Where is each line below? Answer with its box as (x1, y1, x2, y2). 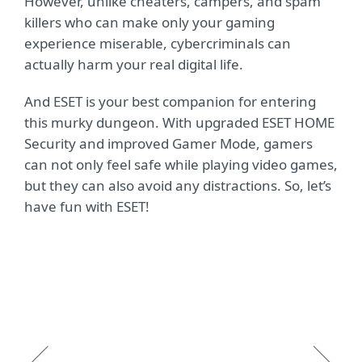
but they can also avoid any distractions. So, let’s (24, 176, 331, 195)
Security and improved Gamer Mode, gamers (24, 134, 313, 153)
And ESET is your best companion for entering (24, 92, 316, 111)
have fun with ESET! (24, 197, 153, 216)
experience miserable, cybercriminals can (24, 34, 291, 53)
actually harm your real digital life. (24, 55, 246, 74)
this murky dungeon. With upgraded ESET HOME (24, 113, 335, 132)
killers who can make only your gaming (24, 13, 275, 32)
